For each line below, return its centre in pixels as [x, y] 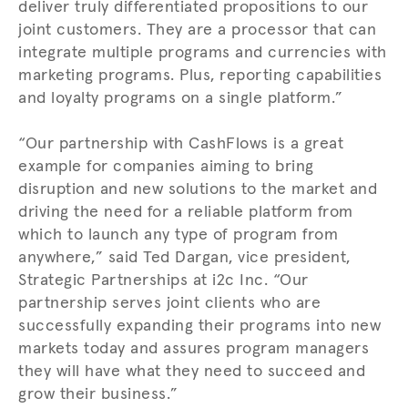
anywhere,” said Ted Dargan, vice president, [184, 257]
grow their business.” [98, 394]
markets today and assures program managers [194, 348]
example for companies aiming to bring [166, 166]
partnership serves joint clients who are [169, 303]
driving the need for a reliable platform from [186, 212]
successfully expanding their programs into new [199, 326]
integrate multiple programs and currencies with [203, 52]
